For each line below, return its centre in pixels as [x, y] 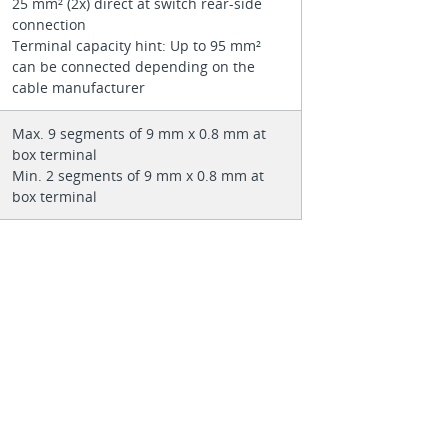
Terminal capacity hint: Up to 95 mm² [136, 45]
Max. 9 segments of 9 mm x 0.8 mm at [138, 133]
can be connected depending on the [133, 66]
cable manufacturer [78, 87]
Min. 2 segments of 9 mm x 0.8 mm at [137, 175]
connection [50, 24]
